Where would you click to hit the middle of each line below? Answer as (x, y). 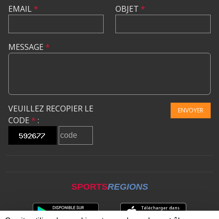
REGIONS (128, 186)
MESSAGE (27, 47)
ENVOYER (191, 110)
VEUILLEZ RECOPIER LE (51, 108)
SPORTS (89, 186)
